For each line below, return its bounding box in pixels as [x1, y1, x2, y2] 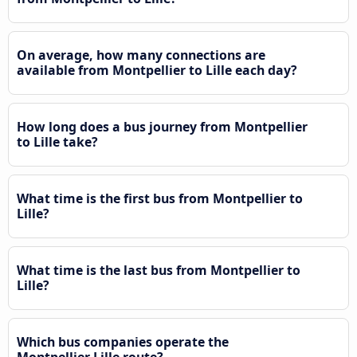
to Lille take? [17, 132, 98, 151]
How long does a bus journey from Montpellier [17, 117, 308, 135]
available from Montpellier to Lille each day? [17, 61, 297, 79]
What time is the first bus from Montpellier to [17, 189, 303, 207]
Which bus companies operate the [17, 332, 229, 351]
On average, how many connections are [17, 45, 265, 64]
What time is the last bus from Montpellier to [17, 261, 300, 279]
